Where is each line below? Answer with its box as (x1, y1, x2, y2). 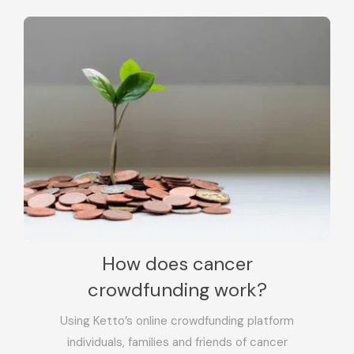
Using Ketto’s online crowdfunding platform (60, 313, 294, 330)
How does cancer (101, 251, 253, 277)
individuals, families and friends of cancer (66, 334, 288, 351)
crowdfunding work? (87, 277, 267, 303)
